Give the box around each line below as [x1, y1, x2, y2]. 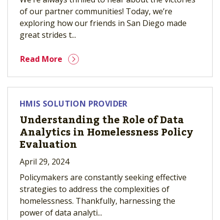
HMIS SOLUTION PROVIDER [20, 98, 128, 109]
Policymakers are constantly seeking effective [20, 172, 187, 183]
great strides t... [20, 29, 76, 40]
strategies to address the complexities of [20, 184, 169, 194]
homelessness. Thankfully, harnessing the [20, 195, 175, 206]
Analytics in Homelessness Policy [20, 123, 193, 142]
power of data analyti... [20, 207, 102, 218]
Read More [20, 54, 62, 64]
